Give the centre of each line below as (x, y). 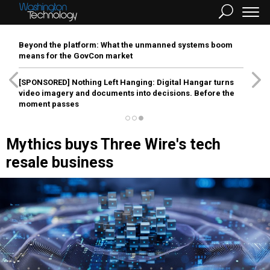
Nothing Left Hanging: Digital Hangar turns (152, 82)
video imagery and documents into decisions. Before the (127, 93)
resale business (60, 162)
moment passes (49, 104)
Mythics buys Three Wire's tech (113, 144)
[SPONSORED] (44, 82)
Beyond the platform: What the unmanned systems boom (126, 45)
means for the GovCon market (76, 56)
